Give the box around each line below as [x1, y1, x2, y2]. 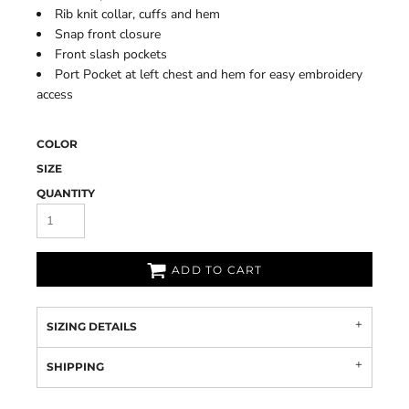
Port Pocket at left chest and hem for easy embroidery [55, 66, 362, 83]
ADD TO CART [172, 263, 263, 278]
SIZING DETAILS [47, 320, 137, 333]
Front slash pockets [55, 46, 167, 63]
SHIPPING [47, 360, 104, 373]
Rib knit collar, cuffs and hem [55, 5, 220, 23]
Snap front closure [55, 26, 161, 43]
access [37, 86, 73, 103]
